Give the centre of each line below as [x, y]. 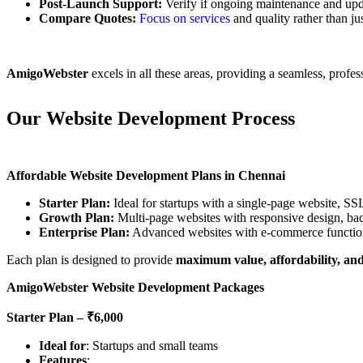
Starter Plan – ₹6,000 [65, 318]
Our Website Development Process [151, 119]
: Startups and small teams [152, 346]
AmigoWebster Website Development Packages [135, 288]
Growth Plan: [77, 218]
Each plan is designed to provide [91, 260]
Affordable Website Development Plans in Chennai [146, 176]
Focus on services [185, 19]
